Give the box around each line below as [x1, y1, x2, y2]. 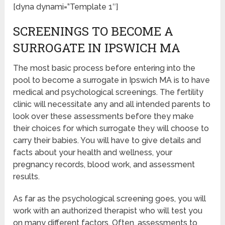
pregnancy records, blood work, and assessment [13, 160, 195, 170]
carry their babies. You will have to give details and [13, 136, 201, 146]
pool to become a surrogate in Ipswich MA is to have [13, 75, 210, 85]
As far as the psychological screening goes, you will [13, 194, 206, 204]
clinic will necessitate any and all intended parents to [13, 99, 211, 109]
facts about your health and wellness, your [13, 148, 173, 158]
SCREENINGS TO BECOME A [13, 23, 174, 40]
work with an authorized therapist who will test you [13, 206, 203, 216]
